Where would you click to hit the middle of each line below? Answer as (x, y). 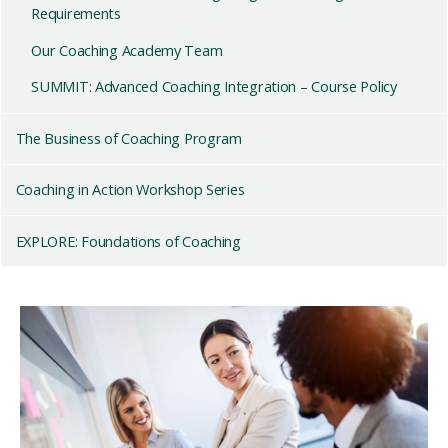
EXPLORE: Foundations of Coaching (128, 240)
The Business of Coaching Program (128, 138)
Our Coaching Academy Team (127, 49)
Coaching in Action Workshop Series (130, 189)
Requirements (76, 12)
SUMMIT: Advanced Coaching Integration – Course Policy (214, 86)
